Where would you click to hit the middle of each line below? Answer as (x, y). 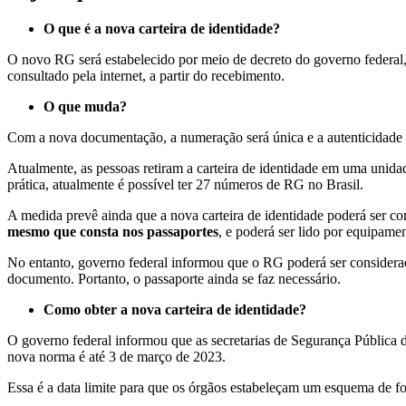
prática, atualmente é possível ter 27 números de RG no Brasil (184, 184)
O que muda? (85, 106)
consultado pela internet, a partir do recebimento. (146, 75)
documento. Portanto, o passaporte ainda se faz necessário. (174, 278)
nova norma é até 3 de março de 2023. (116, 356)
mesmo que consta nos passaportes (113, 231)
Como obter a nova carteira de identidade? (175, 309)
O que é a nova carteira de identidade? (162, 28)
